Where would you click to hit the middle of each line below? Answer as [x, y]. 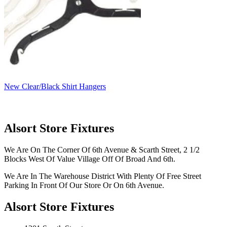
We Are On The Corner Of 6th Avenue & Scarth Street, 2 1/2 [102, 149]
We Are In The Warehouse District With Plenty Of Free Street [103, 176]
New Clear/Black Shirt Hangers [55, 86]
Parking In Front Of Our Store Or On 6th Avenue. [84, 185]
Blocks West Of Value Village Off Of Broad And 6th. [90, 159]
